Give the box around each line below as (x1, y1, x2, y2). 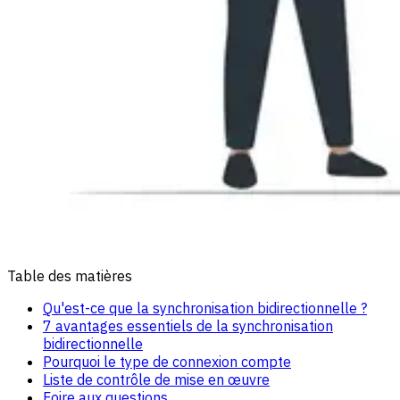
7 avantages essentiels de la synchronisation (43, 316, 333, 335)
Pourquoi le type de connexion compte (43, 352, 291, 371)
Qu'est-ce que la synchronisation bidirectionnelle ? (43, 298, 367, 317)
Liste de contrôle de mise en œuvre (43, 370, 270, 388)
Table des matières (7, 266, 132, 285)
